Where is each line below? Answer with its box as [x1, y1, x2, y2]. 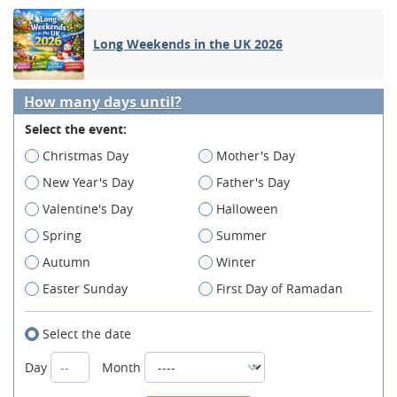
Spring [43, 227, 82, 245]
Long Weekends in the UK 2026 [93, 35, 283, 53]
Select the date [43, 325, 131, 343]
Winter [216, 253, 256, 271]
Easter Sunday [43, 280, 128, 298]
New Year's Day [43, 174, 134, 191]
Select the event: [25, 121, 127, 138]
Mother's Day [216, 147, 295, 165]
